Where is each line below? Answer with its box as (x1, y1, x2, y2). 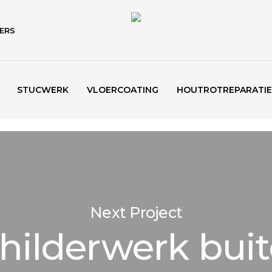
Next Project (90, 203, 182, 222)
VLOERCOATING (87, 84, 158, 95)
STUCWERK (17, 84, 69, 95)
